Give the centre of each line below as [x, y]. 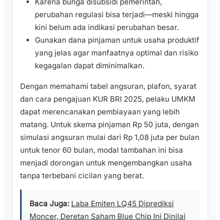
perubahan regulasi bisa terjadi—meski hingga [117, 15]
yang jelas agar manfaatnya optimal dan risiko [117, 53]
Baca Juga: [49, 203]
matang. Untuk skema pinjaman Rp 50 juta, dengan [110, 124]
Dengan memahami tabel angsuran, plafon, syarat [108, 86]
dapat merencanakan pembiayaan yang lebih [100, 111]
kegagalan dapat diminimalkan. [90, 66]
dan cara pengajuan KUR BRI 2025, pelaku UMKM [108, 99]
